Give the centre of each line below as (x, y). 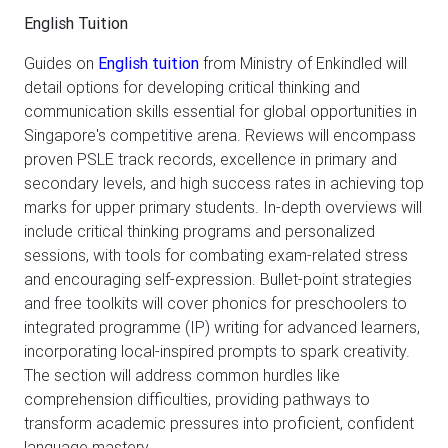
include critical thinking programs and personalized (199, 231)
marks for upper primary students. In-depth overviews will (223, 207)
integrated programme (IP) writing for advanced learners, (222, 327)
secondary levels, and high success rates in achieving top (224, 183)
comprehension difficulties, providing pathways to (197, 399)
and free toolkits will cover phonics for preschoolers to (215, 303)
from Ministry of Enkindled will (303, 63)
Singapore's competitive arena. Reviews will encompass (220, 135)
